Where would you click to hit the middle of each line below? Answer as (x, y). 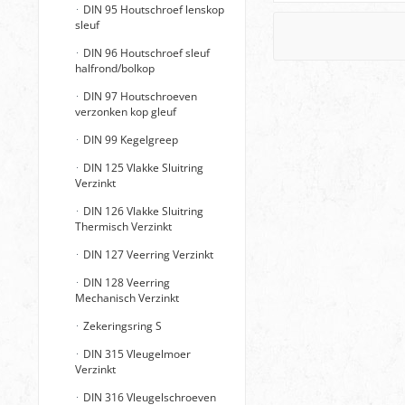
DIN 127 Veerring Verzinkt (147, 254)
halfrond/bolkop (115, 68)
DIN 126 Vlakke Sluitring (142, 211)
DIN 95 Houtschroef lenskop (152, 9)
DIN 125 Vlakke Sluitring (142, 168)
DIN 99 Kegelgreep (129, 140)
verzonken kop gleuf (126, 112)
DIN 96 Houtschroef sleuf (145, 53)
